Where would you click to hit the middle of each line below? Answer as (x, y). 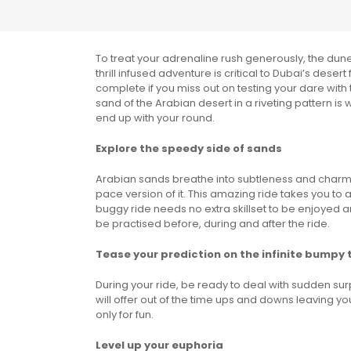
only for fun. (125, 315)
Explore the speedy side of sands (189, 149)
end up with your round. (155, 118)
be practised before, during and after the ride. (213, 224)
